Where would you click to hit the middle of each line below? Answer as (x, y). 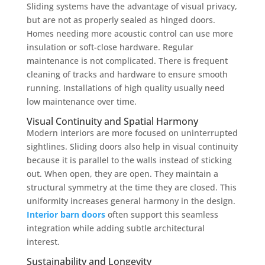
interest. (43, 241)
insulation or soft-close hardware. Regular (110, 47)
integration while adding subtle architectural (115, 228)
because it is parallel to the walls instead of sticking (129, 160)
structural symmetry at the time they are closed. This (131, 187)
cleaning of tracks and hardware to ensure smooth (127, 74)
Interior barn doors (66, 214)
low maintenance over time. (81, 101)
